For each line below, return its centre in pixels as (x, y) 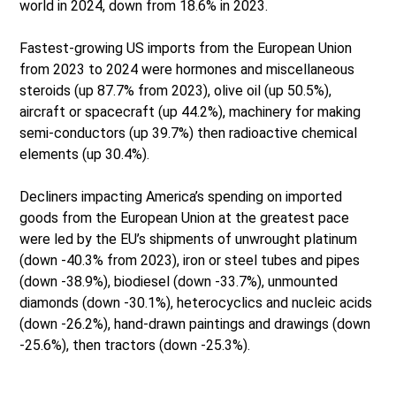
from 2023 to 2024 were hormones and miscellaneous (187, 70)
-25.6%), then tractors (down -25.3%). (135, 346)
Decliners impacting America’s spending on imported (181, 197)
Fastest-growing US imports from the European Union (186, 49)
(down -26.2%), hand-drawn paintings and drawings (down (195, 324)
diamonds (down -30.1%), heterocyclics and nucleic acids (196, 303)
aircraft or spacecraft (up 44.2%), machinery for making (190, 112)
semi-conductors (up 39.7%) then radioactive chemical (189, 133)
